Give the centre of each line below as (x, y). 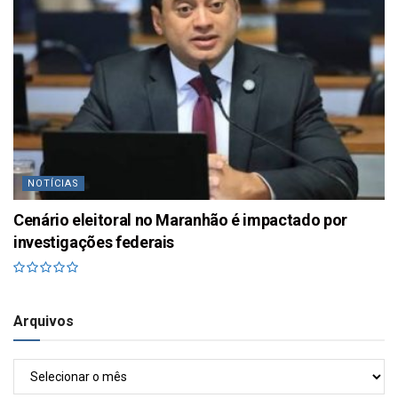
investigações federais (94, 243)
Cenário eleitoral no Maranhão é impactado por (180, 220)
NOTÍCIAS (53, 184)
